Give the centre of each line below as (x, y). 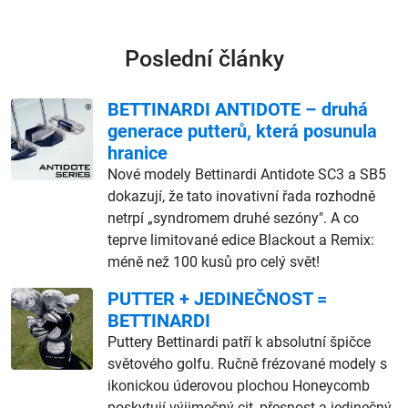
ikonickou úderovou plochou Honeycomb (239, 385)
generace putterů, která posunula (242, 131)
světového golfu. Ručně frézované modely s (247, 363)
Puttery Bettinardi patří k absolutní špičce (239, 342)
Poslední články (204, 58)
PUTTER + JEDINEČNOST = (217, 298)
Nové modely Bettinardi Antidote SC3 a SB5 (247, 174)
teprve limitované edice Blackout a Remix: (241, 240)
